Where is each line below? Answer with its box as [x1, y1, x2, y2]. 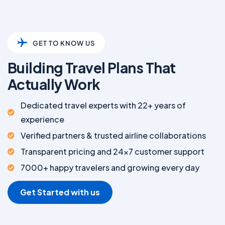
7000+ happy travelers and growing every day [20, 162, 199, 173]
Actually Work [8, 75, 100, 93]
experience [20, 114, 64, 125]
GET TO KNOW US [33, 39, 95, 47]
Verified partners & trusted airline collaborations [20, 130, 206, 141]
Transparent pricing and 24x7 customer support [20, 146, 204, 157]
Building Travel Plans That [8, 58, 176, 76]
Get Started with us [20, 186, 100, 197]
